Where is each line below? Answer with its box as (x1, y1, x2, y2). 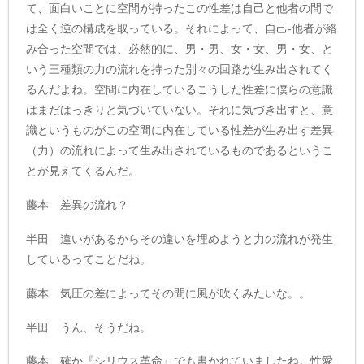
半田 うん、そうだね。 (26, 320, 152, 334)
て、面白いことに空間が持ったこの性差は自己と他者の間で (26, 2, 334, 15)
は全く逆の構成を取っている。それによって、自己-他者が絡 (26, 22, 338, 36)
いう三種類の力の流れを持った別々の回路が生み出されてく (26, 63, 334, 76)
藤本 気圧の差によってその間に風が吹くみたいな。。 (26, 286, 311, 300)
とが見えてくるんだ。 (26, 164, 141, 178)
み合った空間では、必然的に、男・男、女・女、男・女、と (26, 42, 334, 56)
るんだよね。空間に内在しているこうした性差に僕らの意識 (26, 83, 334, 97)
